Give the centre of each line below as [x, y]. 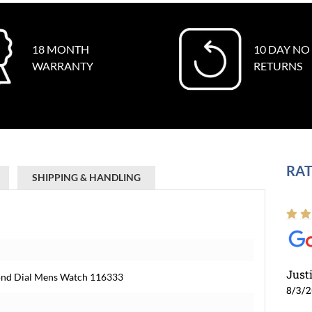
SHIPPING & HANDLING [86, 177]
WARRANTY [62, 66]
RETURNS [278, 66]
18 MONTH [60, 49]
